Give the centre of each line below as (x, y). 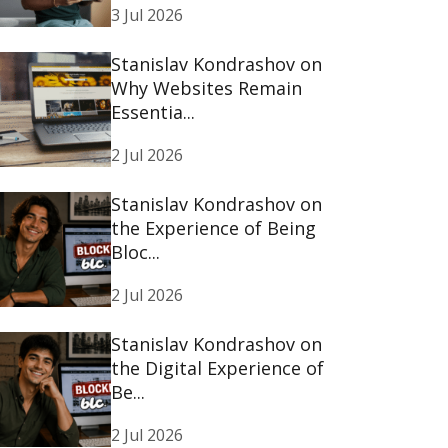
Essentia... (153, 112)
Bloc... (136, 252)
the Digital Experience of (218, 368)
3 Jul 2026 (147, 15)
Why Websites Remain (207, 88)
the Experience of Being (214, 228)
